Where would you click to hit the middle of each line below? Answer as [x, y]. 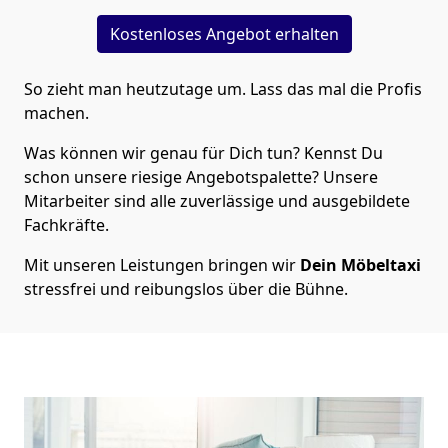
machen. [56, 112]
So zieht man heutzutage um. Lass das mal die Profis [223, 88]
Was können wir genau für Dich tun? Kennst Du [203, 152]
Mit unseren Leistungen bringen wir [162, 264]
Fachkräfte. [66, 224]
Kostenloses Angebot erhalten [224, 33]
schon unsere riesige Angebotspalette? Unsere [201, 176]
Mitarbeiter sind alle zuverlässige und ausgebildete [217, 200]
